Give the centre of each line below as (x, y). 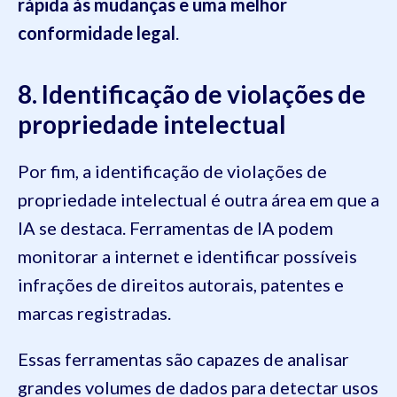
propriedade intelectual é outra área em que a (198, 200)
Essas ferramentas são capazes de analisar (183, 359)
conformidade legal (97, 33)
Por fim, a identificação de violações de (172, 171)
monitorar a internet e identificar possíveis (187, 257)
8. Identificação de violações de (192, 94)
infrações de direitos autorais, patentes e (181, 285)
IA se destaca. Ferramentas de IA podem (175, 228)
